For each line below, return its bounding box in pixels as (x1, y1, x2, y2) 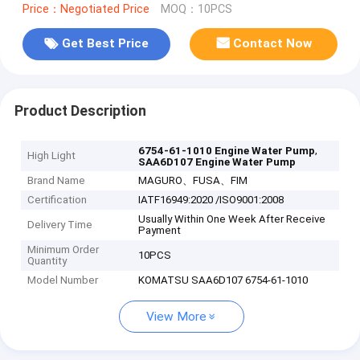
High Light (27, 149, 76, 162)
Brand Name (27, 174, 86, 187)
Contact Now (233, 36, 313, 51)
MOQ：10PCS (160, 2, 232, 16)
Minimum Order (27, 243, 100, 256)
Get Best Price (61, 36, 149, 51)
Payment (138, 224, 182, 237)
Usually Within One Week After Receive (138, 213, 326, 226)
